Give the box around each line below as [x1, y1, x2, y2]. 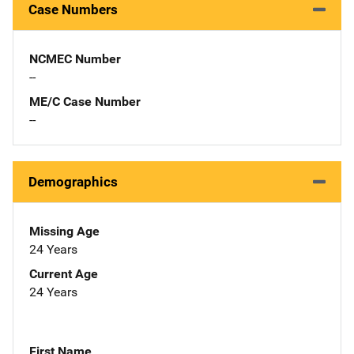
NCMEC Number [29, 51, 121, 66]
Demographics [28, 173, 118, 190]
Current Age [29, 265, 98, 281]
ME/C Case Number [29, 93, 141, 109]
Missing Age [29, 223, 100, 239]
